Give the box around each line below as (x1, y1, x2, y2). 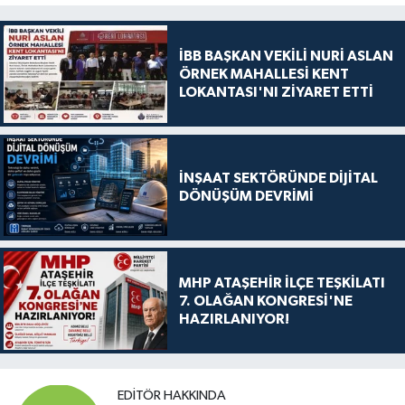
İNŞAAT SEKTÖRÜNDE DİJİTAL (178, 171, 378, 186)
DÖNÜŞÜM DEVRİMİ (178, 189, 314, 204)
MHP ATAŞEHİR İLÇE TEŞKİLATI (178, 275, 385, 290)
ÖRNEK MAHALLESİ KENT (178, 66, 349, 81)
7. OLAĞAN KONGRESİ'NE (178, 293, 353, 308)
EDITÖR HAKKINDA (118, 389, 226, 403)
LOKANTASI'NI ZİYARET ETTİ (178, 84, 373, 99)
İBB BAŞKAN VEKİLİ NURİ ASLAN (178, 48, 393, 63)
